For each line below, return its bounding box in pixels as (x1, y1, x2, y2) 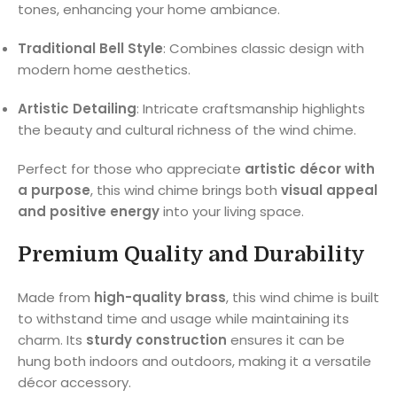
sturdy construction (86, 331, 227, 350)
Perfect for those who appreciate (18, 160, 245, 179)
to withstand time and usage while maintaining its (18, 309, 349, 329)
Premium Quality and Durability (18, 242, 365, 268)
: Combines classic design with (163, 39, 364, 58)
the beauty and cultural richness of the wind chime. (18, 121, 356, 140)
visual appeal (281, 181, 378, 200)
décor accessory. (18, 373, 131, 393)
